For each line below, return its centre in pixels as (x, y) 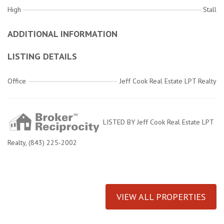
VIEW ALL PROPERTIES (161, 197)
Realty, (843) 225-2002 (42, 143)
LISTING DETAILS (42, 56)
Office (17, 81)
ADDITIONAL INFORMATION (62, 34)
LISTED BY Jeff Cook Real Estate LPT (157, 122)
